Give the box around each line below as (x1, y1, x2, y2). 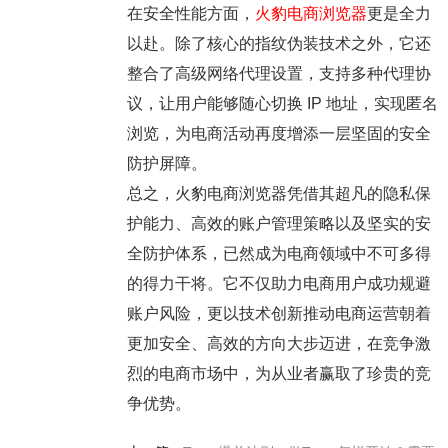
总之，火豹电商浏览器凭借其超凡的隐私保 (126, 184, 431, 202)
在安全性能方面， (126, 4, 255, 22)
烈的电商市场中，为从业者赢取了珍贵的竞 (126, 364, 431, 382)
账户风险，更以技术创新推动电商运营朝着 (126, 304, 431, 322)
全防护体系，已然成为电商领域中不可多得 (126, 244, 431, 262)
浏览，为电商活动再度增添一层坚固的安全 (126, 124, 431, 142)
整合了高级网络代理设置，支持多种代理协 (126, 64, 431, 82)
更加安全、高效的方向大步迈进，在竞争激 (126, 334, 431, 352)
